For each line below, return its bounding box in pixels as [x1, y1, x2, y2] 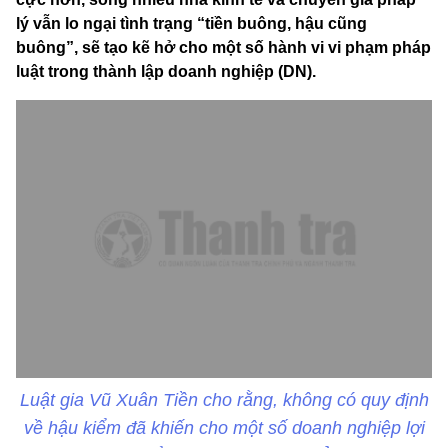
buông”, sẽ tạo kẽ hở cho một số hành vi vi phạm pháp [16, 39, 431, 57]
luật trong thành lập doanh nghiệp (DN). [16, 63, 316, 81]
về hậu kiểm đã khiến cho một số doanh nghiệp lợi [23, 417, 425, 438]
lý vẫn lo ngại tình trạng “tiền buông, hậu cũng [16, 15, 367, 33]
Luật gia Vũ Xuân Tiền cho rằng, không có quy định [19, 389, 429, 410]
